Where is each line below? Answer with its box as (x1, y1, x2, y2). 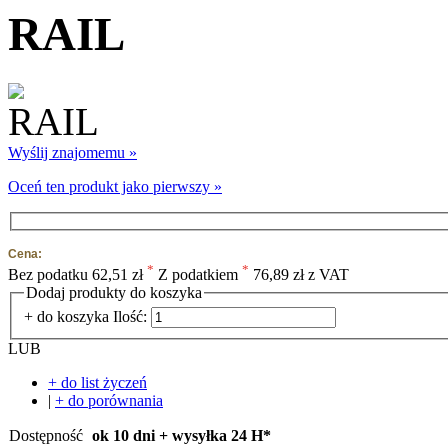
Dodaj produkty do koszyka (26, 283, 202, 301)
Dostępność (9, 427, 83, 445)
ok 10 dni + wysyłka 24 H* (92, 427, 271, 445)
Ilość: (113, 308, 147, 326)
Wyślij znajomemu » (8, 143, 137, 161)
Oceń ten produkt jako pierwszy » (8, 177, 222, 195)
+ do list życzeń (48, 374, 147, 392)
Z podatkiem (158, 265, 238, 283)
